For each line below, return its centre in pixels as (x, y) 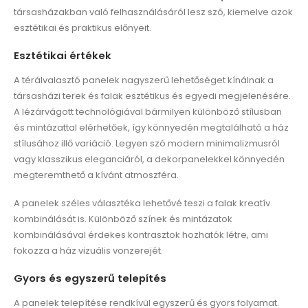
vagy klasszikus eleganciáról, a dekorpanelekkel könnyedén (149, 159)
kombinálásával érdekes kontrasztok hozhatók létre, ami (141, 235)
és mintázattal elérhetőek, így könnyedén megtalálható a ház (151, 127)
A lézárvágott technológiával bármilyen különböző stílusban (148, 111)
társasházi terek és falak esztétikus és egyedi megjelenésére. (152, 96)
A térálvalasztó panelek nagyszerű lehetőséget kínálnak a (144, 80)
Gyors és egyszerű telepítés (90, 278)
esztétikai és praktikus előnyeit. (82, 28)
